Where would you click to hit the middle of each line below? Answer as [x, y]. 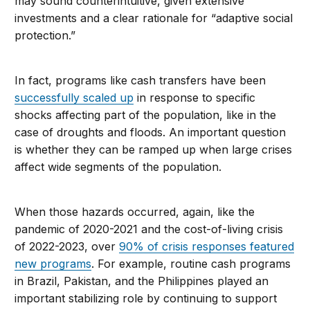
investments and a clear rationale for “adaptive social [154, 18]
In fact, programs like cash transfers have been [140, 80]
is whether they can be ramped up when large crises [154, 149]
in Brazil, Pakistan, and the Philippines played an [142, 281]
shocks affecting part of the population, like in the [146, 115]
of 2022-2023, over [67, 246]
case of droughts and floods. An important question [151, 132]
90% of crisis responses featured [207, 246]
